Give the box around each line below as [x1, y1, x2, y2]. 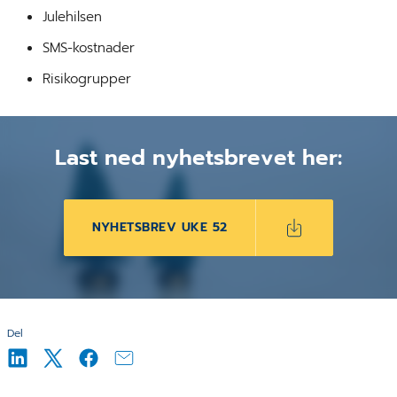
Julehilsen [43, 6, 102, 27]
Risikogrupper [43, 68, 131, 89]
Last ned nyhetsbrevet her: [55, 141, 342, 174]
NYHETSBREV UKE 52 [92, 217, 228, 237]
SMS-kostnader [43, 37, 135, 58]
